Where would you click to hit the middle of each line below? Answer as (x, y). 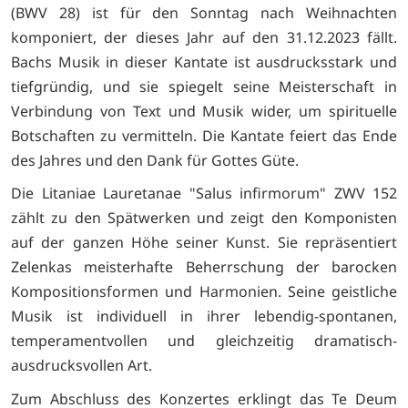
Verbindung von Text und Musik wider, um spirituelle (204, 111)
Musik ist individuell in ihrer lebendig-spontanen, (204, 316)
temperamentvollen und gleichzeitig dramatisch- (204, 341)
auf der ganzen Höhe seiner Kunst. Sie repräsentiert (204, 243)
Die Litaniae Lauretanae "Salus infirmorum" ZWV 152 (204, 194)
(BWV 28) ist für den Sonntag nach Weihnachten (204, 12)
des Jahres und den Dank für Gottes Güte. (155, 160)
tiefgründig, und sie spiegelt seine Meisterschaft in (204, 86)
